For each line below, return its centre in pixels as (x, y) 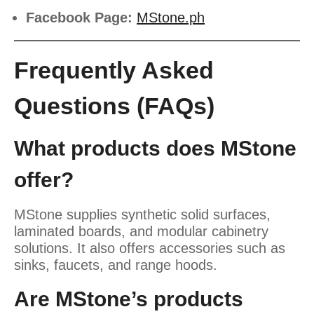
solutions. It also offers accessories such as (150, 248)
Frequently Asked (114, 70)
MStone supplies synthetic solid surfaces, (142, 214)
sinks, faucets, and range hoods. (116, 265)
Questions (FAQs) (114, 105)
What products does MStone (155, 148)
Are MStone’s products (129, 299)
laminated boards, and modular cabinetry (141, 231)
